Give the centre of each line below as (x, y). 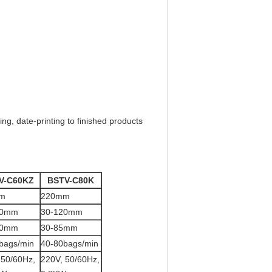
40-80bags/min (69, 243)
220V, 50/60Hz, (70, 259)
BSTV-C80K (70, 180)
